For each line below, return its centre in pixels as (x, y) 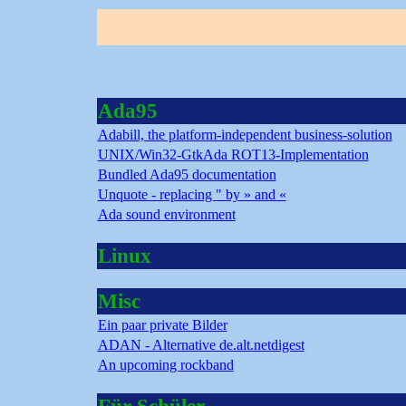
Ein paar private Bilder (162, 325)
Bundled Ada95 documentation (187, 174)
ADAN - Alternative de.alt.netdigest (201, 345)
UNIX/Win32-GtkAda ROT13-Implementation (233, 155)
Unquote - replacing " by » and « (192, 194)
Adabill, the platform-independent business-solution (245, 135)
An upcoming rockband (165, 365)
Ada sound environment (166, 214)
